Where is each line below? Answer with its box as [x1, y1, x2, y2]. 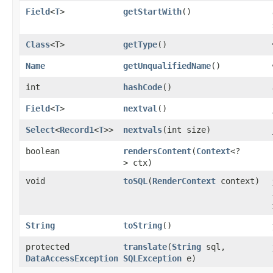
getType [123, 39, 157, 49]
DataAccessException [26, 253, 118, 263]
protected [26, 241, 69, 252]
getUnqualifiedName [123, 60, 211, 71]
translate [123, 241, 167, 252]
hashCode [123, 82, 162, 92]
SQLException [123, 253, 182, 263]
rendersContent [123, 146, 191, 156]
